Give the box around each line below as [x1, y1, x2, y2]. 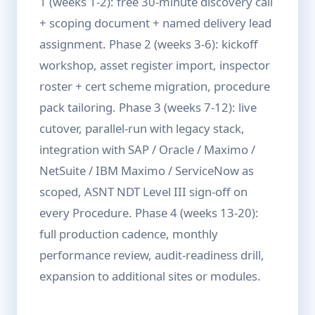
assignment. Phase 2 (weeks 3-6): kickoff [39, 36, 258, 52]
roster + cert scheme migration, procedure [39, 78, 270, 94]
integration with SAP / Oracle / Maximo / [39, 141, 255, 157]
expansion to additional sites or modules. [39, 268, 261, 284]
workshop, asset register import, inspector [39, 57, 270, 73]
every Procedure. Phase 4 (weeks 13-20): [39, 205, 259, 221]
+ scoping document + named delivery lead [39, 15, 271, 31]
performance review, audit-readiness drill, [39, 247, 264, 263]
